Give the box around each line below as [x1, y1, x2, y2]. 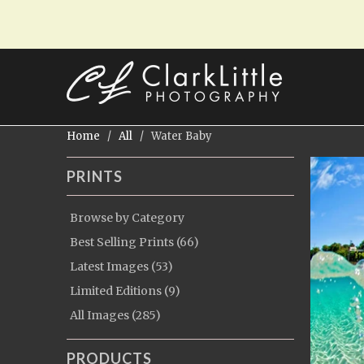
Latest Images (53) [70, 259, 173, 274]
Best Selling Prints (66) [70, 235, 199, 249]
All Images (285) [70, 308, 161, 323]
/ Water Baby [135, 129, 212, 143]
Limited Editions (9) [70, 284, 180, 298]
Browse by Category [70, 210, 184, 225]
